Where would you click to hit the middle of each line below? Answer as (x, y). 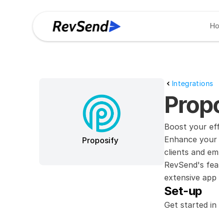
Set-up (183, 191)
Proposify (100, 140)
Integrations (193, 83)
